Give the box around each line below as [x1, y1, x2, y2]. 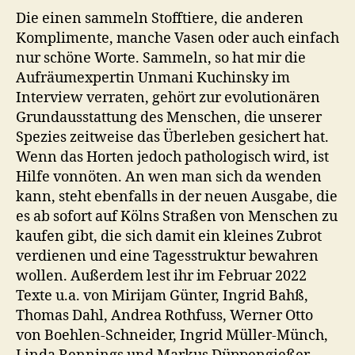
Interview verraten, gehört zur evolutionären [16, 88, 320, 107]
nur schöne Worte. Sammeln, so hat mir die [16, 48, 306, 67]
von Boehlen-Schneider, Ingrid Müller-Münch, [16, 326, 328, 345]
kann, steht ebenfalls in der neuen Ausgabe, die [16, 187, 338, 206]
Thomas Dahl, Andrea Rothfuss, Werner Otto [16, 306, 313, 325]
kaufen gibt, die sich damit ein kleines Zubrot [16, 227, 322, 246]
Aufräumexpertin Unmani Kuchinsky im [16, 68, 290, 87]
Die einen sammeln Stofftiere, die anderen [16, 9, 303, 28]
